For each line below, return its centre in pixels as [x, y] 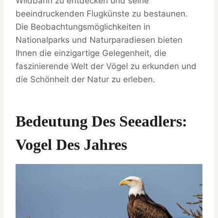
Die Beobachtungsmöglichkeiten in [83, 27]
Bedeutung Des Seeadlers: [101, 121]
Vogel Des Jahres [71, 144]
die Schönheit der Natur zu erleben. [85, 79]
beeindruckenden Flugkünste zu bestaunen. [102, 13]
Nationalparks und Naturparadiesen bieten [99, 40]
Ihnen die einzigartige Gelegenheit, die [91, 53]
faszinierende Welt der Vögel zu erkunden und [106, 66]
